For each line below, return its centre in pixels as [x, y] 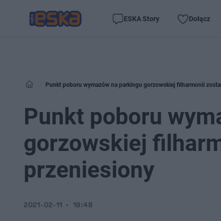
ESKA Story [142, 18]
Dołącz [200, 18]
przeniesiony [89, 170]
